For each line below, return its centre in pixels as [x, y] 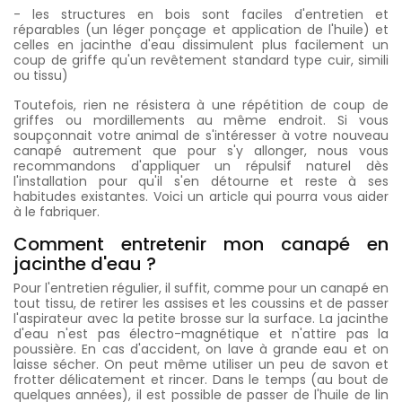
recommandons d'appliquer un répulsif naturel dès [201, 166]
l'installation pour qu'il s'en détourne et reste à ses [201, 181]
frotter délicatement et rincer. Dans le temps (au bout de [201, 380]
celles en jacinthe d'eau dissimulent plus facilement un [201, 45]
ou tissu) [41, 75]
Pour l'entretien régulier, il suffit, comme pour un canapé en [201, 288]
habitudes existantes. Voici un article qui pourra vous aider [201, 197]
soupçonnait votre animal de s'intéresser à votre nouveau [201, 135]
